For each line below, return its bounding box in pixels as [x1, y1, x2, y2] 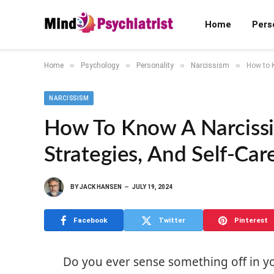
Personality [136, 61, 174, 70]
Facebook [73, 215, 108, 224]
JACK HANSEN [80, 183, 122, 190]
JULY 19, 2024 [132, 183, 172, 190]
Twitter [158, 215, 185, 224]
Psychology [81, 61, 119, 70]
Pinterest [234, 215, 268, 224]
